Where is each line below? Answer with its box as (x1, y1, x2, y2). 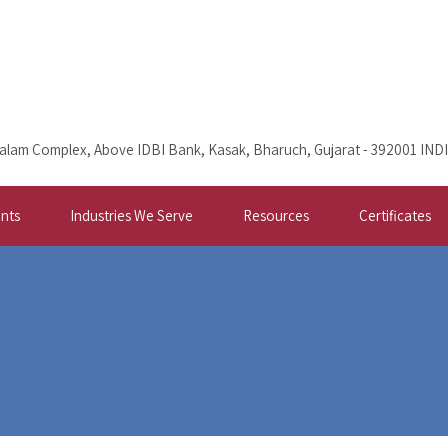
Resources (243, 206, 309, 225)
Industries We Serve (70, 206, 193, 225)
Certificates (359, 206, 431, 225)
